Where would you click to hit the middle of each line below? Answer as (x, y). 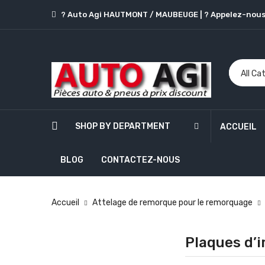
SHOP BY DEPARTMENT (123, 126)
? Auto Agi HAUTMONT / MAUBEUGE (130, 14)
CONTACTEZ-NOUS (140, 160)
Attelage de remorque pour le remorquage (172, 202)
